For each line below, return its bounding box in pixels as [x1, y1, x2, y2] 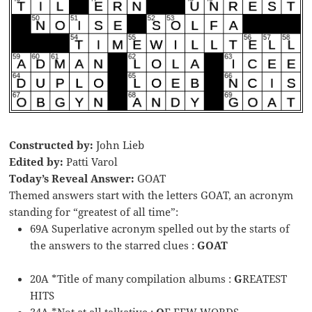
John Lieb [93, 137, 145, 152]
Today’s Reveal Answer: [9, 171, 135, 185]
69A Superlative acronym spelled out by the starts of [30, 221, 290, 235]
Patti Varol [63, 154, 118, 169]
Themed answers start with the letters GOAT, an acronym [9, 187, 294, 202]
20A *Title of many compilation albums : [30, 271, 235, 286]
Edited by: [9, 154, 64, 169]
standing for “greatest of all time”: [9, 204, 179, 219]
